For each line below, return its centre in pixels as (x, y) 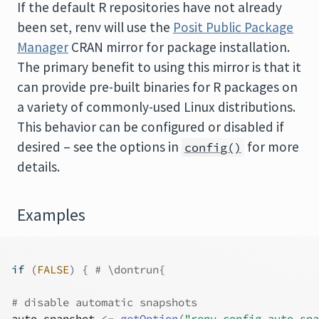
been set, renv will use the (95, 27)
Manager (43, 47)
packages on (259, 87)
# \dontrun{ (130, 270)
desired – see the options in (99, 147)
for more (272, 147)
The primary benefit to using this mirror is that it (159, 67)
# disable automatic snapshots (104, 302)
